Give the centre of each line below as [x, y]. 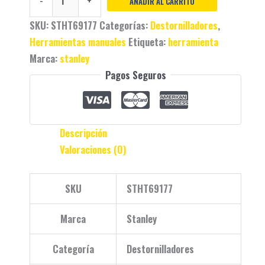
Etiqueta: [148, 41]
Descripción [83, 133]
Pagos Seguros [135, 75]
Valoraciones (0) [93, 150]
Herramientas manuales [78, 41]
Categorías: [125, 25]
